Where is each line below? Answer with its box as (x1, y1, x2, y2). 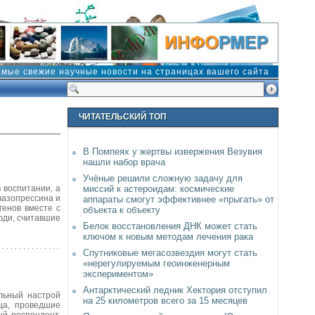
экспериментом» (83, 269, 153, 279)
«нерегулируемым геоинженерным (83, 258, 230, 269)
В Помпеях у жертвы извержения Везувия (83, 146, 262, 157)
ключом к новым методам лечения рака (83, 231, 253, 242)
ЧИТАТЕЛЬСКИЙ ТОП (79, 112, 167, 122)
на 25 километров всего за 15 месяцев (83, 295, 247, 306)
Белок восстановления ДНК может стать (83, 221, 257, 231)
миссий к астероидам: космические (83, 184, 234, 194)
